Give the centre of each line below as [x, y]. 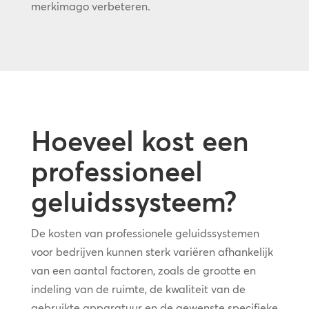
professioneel [117, 171]
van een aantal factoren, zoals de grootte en [143, 270]
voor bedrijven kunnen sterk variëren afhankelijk [152, 251]
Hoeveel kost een [140, 141]
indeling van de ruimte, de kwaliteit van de [138, 289]
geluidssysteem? [134, 201]
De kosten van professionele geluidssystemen [145, 233]
